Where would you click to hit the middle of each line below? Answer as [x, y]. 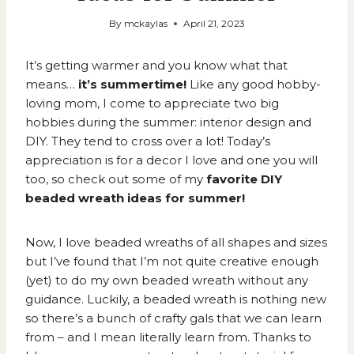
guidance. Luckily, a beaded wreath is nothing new [176, 299]
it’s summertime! [134, 85]
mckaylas [146, 24]
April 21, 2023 [215, 24]
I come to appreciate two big [189, 104]
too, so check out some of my [116, 179]
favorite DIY [244, 179]
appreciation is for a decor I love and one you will [171, 160]
